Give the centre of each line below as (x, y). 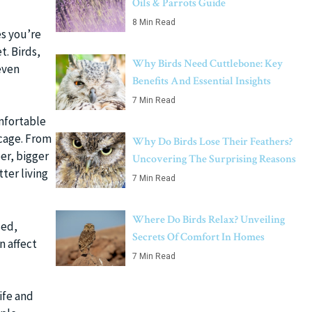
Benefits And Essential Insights (202, 81)
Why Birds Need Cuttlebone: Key (208, 64)
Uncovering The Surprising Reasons (214, 159)
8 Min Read (154, 22)
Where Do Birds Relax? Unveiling (209, 220)
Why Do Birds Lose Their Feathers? (212, 142)
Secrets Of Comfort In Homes (198, 237)
